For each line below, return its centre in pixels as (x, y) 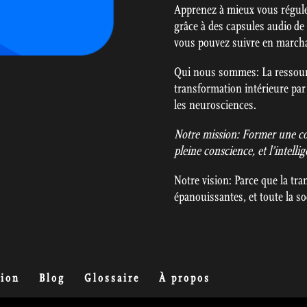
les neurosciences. (215, 106)
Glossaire (112, 278)
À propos (185, 278)
